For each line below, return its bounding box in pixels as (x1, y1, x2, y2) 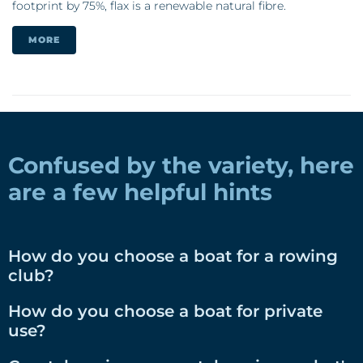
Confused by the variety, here (8, 151, 354, 179)
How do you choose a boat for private (8, 301, 322, 321)
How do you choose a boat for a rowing (8, 246, 338, 266)
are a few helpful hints (8, 177, 272, 206)
